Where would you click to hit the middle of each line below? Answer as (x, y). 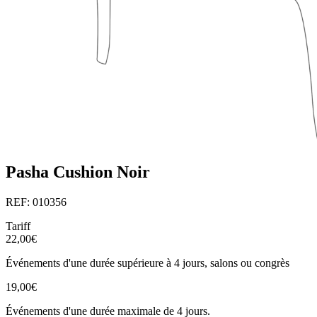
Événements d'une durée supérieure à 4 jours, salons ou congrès (148, 263)
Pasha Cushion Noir (78, 172)
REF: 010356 (36, 202)
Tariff (18, 226)
